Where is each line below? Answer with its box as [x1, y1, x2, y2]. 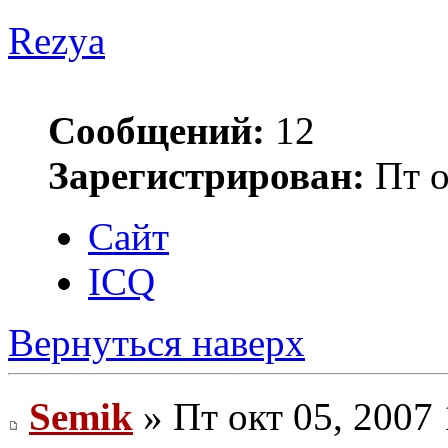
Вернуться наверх [8, 321, 305, 365]
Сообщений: [48, 109, 265, 153]
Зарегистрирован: [48, 154, 365, 198]
